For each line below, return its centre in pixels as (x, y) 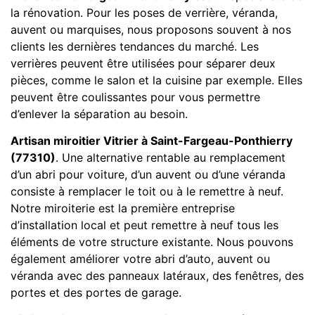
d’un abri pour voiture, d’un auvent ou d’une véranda (148, 174)
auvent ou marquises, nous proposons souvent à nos (151, 29)
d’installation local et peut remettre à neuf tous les (144, 225)
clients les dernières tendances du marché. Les (135, 46)
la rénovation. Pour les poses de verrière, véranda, (144, 12)
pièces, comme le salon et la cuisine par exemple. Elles (156, 80)
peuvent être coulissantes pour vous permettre (135, 97)
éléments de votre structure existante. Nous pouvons (152, 242)
